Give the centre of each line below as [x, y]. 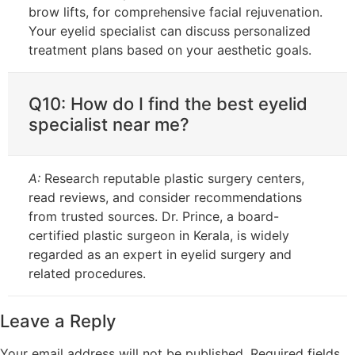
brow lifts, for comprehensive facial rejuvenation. [176, 11]
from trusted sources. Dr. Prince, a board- [154, 216]
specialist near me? [109, 124]
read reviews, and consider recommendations [165, 197]
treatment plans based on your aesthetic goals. [170, 50]
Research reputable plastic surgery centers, [172, 178]
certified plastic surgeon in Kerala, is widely [159, 235]
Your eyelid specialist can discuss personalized [170, 31]
